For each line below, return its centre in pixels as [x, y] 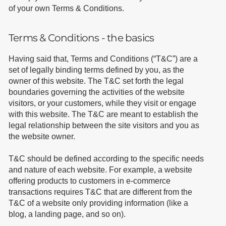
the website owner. [43, 136]
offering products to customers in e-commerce [89, 181]
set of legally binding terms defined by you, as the [96, 70]
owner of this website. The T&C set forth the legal [96, 81]
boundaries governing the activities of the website [96, 92]
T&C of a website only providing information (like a [98, 203]
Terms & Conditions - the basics [81, 38]
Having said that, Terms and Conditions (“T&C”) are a [103, 59]
